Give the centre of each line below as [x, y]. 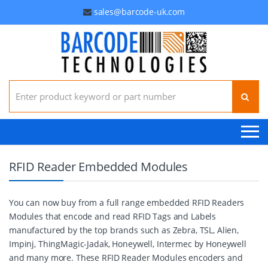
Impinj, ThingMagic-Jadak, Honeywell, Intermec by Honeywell [128, 244]
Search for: [30, 85]
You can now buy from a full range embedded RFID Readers [127, 202]
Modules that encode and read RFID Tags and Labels [113, 216]
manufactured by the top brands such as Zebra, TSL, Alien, [124, 230]
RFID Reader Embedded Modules [99, 167]
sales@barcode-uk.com [139, 12]
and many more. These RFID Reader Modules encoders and [126, 258]
